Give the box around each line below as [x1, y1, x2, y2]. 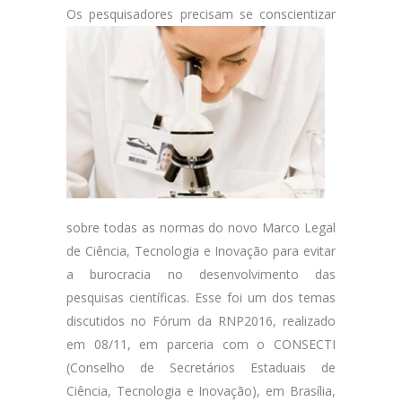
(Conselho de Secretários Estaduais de [66, 359, 336, 376]
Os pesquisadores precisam [66, 5, 233, 22]
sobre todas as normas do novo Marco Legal [66, 219, 336, 236]
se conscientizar [232, 5, 336, 22]
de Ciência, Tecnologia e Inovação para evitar [66, 242, 336, 259]
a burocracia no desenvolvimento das [66, 266, 336, 283]
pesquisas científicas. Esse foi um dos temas [66, 289, 336, 306]
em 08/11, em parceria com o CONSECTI [66, 336, 336, 353]
